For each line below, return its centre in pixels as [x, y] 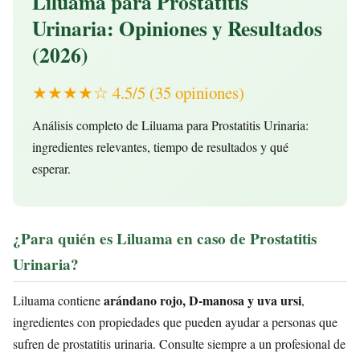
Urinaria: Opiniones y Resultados [177, 28]
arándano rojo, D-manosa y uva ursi [202, 301]
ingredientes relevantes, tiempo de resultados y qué [160, 147]
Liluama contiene [58, 301]
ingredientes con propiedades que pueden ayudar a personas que [175, 322]
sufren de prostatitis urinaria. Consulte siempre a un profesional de [179, 344]
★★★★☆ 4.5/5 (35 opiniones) [138, 92]
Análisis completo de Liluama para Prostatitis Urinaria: [170, 125]
